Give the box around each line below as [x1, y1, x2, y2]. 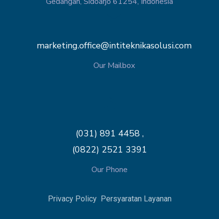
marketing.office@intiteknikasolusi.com [36, 39, 192, 51]
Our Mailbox [93, 60, 135, 71]
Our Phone [91, 164, 128, 175]
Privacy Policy [47, 194, 99, 204]
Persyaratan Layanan [100, 194, 172, 204]
